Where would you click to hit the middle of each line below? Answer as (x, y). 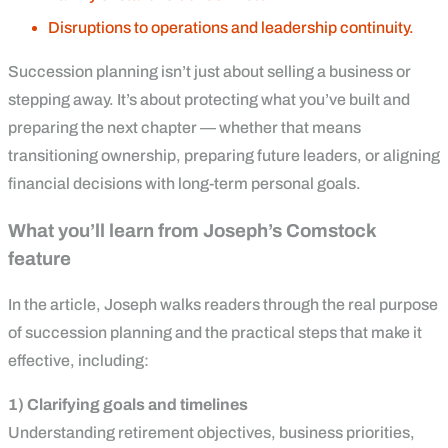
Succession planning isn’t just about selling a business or (209, 71)
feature (39, 258)
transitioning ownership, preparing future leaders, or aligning (224, 155)
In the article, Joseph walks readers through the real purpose (223, 305)
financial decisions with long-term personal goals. (184, 183)
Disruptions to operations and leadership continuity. (231, 27)
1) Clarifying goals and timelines (128, 405)
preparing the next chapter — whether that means (184, 127)
